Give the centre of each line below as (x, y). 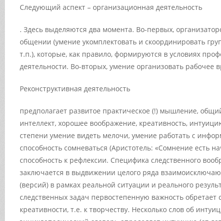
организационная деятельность (147, 7)
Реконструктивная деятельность (75, 89)
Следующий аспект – (56, 7)
